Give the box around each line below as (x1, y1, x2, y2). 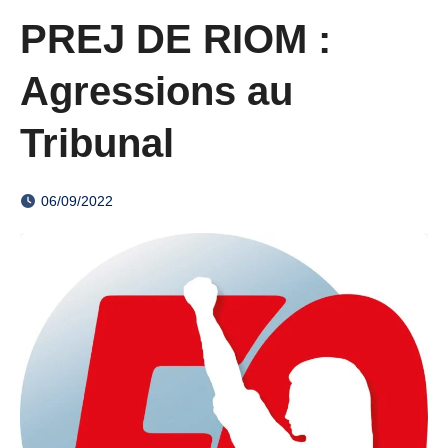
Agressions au (20, 68, 293, 113)
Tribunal (20, 120, 174, 165)
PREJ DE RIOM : (20, 16, 331, 61)
